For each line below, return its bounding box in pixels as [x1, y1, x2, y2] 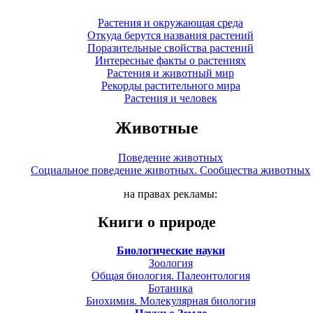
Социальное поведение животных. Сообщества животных [31, 163, 310, 176]
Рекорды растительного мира [101, 79, 240, 92]
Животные [115, 118, 198, 137]
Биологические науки [116, 244, 225, 256]
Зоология [148, 256, 193, 269]
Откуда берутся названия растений [87, 29, 254, 41]
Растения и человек [124, 92, 217, 104]
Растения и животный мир [107, 66, 234, 79]
